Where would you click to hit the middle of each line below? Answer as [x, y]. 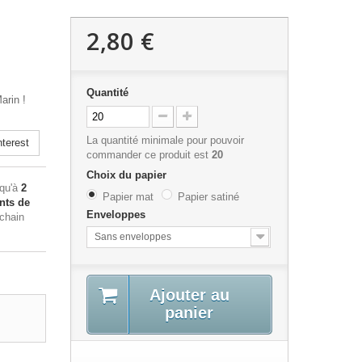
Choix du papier [128, 175]
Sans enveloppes [133, 236]
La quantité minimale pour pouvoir [165, 140]
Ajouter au [189, 295]
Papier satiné [208, 197]
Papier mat [128, 197]
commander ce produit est [149, 155]
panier [189, 312]
